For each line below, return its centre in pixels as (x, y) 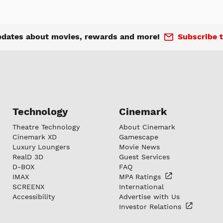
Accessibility (34, 197)
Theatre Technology (46, 127)
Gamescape (139, 137)
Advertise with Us (149, 197)
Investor (134, 207)
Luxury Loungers (41, 147)
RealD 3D (28, 157)
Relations (167, 207)
